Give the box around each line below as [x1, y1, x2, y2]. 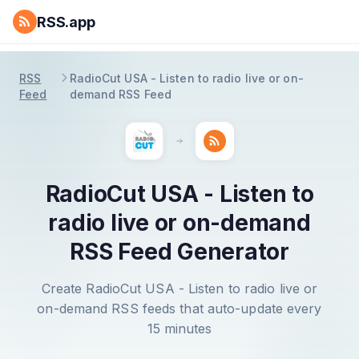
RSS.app [37, 13, 95, 30]
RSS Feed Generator [70, 238, 289, 265]
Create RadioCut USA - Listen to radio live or [41, 280, 318, 296]
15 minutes [147, 321, 212, 337]
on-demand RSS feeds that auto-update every [37, 301, 322, 317]
